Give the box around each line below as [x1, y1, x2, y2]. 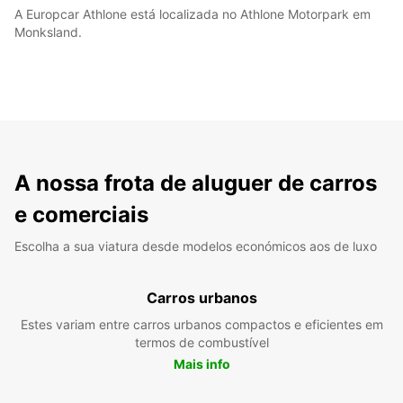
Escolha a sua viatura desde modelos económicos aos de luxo [14, 237, 377, 254]
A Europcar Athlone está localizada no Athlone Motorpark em [14, 5, 371, 22]
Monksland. [14, 23, 82, 40]
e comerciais [14, 201, 148, 228]
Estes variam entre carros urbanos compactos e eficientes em [20, 316, 383, 332]
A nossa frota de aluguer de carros [14, 169, 377, 196]
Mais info [173, 355, 230, 372]
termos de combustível [134, 334, 269, 350]
